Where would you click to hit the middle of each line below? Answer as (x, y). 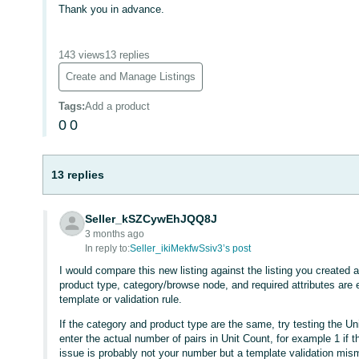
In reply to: (108, 248)
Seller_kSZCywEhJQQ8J (151, 219)
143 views (82, 55)
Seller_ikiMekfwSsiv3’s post (191, 248)
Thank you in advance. (112, 9)
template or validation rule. (121, 299)
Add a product (118, 106)
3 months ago (115, 234)
